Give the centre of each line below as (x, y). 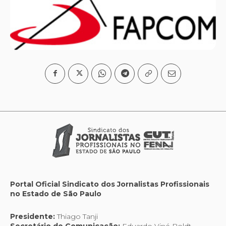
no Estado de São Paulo (56, 193)
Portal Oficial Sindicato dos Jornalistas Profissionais (110, 184)
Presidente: (33, 216)
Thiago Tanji (76, 216)
